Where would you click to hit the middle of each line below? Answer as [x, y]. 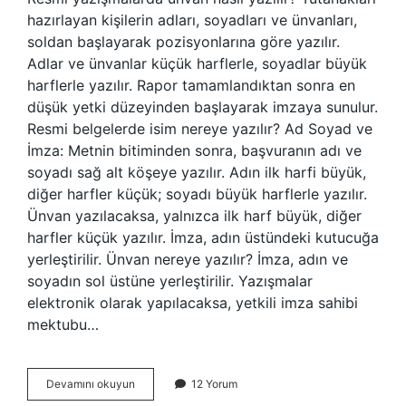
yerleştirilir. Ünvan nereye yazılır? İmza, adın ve [188, 259]
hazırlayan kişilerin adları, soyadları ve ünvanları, [192, 20]
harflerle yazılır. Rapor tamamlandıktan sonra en [191, 85]
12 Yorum [214, 384]
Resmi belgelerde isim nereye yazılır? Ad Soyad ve [200, 129]
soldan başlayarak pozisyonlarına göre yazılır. [184, 42]
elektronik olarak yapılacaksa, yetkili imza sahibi [193, 303]
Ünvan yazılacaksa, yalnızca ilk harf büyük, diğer [194, 216]
